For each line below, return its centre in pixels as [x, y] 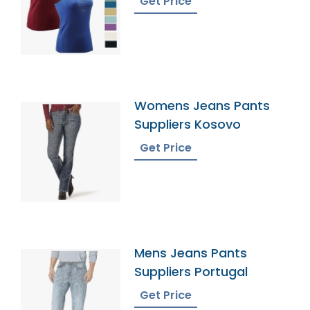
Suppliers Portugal [191, 271]
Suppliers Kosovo [188, 125]
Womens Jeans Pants [202, 106]
